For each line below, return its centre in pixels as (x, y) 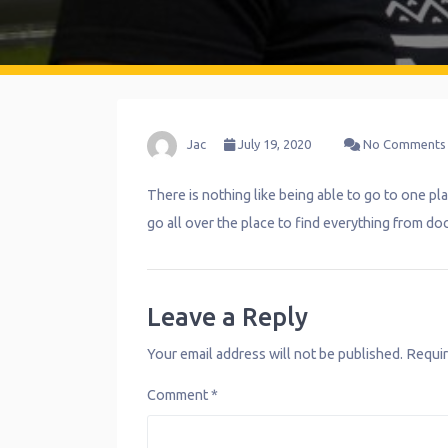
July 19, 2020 (273, 144)
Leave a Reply (227, 316)
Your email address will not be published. (275, 353)
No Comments (403, 144)
